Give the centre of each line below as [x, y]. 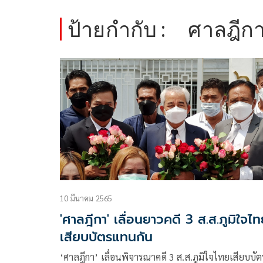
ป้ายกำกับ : [117, 29]
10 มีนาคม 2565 [86, 198]
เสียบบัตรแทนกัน [106, 237]
